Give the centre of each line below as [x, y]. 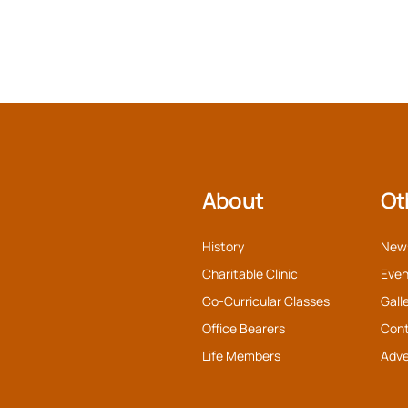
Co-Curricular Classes [265, 301]
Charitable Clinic [250, 273]
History [223, 246]
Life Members [241, 355]
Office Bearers [243, 328]
